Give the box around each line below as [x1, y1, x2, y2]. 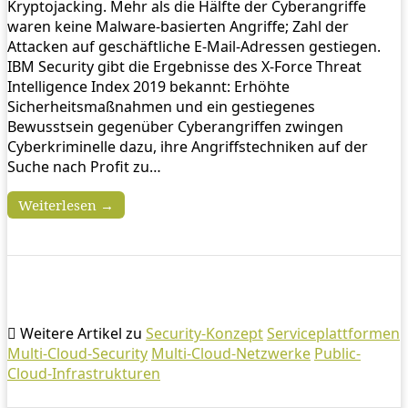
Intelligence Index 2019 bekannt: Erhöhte [7, 76, 290, 97]
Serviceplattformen [267, 322, 400, 343]
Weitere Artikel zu [16, 322, 146, 343]
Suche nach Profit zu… [7, 156, 161, 177]
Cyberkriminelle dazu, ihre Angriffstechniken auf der [7, 136, 368, 157]
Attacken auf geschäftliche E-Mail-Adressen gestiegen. [7, 36, 388, 56]
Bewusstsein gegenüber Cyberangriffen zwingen [7, 116, 343, 137]
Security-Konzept [146, 322, 263, 343]
